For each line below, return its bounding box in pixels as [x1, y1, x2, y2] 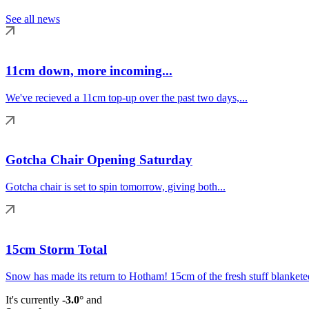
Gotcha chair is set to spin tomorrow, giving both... [6, 181, 226, 193]
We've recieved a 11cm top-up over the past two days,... [6, 91, 248, 103]
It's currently [6, 293, 62, 306]
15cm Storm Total [6, 241, 107, 257]
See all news [6, 13, 60, 26]
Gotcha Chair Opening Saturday [6, 152, 192, 168]
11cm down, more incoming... [6, 63, 172, 78]
